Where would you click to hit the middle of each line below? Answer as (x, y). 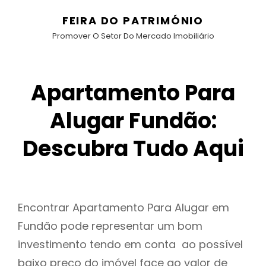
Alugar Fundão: (133, 121)
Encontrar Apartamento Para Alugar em (123, 208)
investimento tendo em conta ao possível (130, 245)
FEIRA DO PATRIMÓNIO (133, 20)
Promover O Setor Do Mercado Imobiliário (133, 36)
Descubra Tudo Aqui (133, 149)
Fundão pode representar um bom (110, 226)
